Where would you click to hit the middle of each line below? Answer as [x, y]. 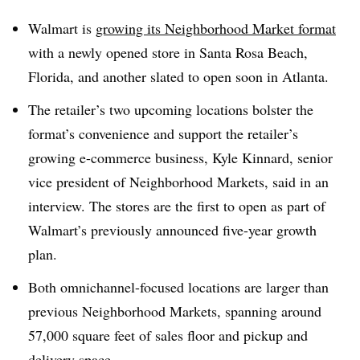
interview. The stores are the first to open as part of [177, 205]
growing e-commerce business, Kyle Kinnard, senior [180, 157]
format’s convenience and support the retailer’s [163, 133]
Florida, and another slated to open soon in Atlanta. [178, 76]
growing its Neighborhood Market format [216, 28]
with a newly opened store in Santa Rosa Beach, [168, 52]
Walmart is [62, 28]
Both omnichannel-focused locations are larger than [178, 286]
